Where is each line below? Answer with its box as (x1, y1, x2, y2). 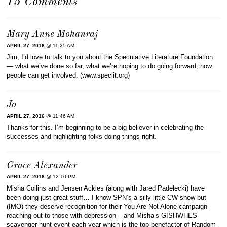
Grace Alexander (7, 161, 78, 171)
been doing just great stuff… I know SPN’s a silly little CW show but (7, 194, 207, 202)
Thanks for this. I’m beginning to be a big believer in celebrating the (7, 123, 204, 131)
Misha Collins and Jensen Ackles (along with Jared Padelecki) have (7, 184, 205, 193)
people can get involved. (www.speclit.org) (7, 71, 130, 80)
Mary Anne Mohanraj (7, 30, 98, 40)
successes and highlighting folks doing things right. (7, 132, 157, 140)
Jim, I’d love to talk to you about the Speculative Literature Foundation (7, 53, 213, 61)
